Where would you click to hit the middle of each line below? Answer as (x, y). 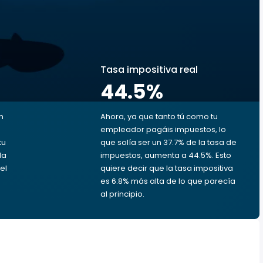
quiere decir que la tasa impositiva (167, 168)
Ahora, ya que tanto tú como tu (159, 117)
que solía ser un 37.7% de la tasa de (168, 142)
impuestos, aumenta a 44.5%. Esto (166, 155)
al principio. (122, 194)
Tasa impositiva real (149, 70)
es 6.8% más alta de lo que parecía (168, 181)
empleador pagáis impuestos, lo (163, 129)
